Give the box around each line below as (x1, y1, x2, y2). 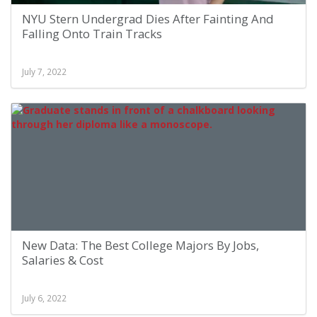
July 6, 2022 (22, 292, 67, 304)
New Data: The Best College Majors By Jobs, (22, 237, 259, 253)
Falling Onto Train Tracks (22, 25, 162, 42)
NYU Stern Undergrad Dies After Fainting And (22, 11, 274, 27)
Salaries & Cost (22, 252, 103, 268)
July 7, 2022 (22, 66, 67, 77)
